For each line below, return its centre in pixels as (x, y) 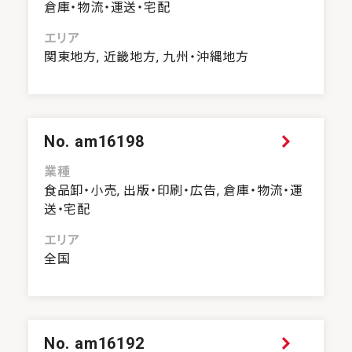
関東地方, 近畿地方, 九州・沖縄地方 (147, 57)
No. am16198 (94, 142)
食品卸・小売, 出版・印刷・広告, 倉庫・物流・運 (173, 191)
